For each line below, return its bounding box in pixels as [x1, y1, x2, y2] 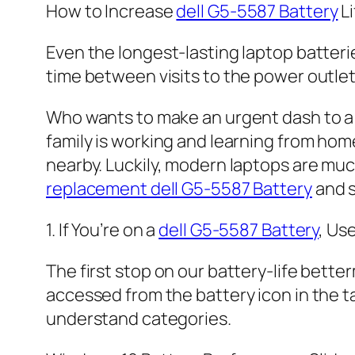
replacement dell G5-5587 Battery [46, 176, 312, 200]
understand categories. [46, 306, 231, 330]
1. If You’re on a [46, 217, 159, 242]
